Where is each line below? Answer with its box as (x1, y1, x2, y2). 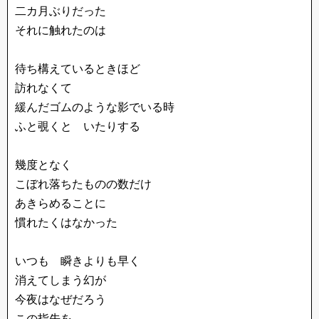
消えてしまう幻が (15, 274, 106, 286)
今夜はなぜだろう (15, 293, 106, 305)
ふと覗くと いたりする (15, 120, 140, 132)
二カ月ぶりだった (15, 5, 106, 17)
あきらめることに (15, 197, 106, 209)
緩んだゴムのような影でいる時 (15, 101, 174, 113)
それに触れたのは (15, 24, 106, 36)
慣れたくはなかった (15, 216, 117, 229)
